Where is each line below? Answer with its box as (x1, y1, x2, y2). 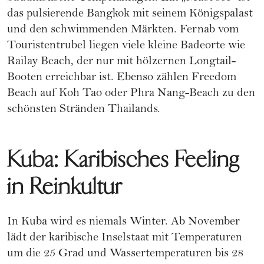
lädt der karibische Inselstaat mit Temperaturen (7, 232, 242, 245)
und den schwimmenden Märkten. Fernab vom (7, 24, 239, 37)
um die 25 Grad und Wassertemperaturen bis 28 (7, 248, 243, 261)
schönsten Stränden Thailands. (7, 104, 160, 117)
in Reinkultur (7, 173, 123, 201)
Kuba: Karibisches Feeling (7, 146, 240, 174)
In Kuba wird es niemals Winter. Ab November (7, 216, 240, 229)
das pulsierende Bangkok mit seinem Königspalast (7, 8, 253, 21)
